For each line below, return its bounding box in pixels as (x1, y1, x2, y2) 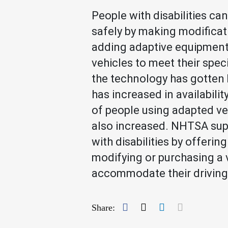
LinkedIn (164, 201, 202, 212)
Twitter (146, 201, 176, 212)
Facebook (128, 201, 167, 212)
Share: (92, 203, 115, 213)
